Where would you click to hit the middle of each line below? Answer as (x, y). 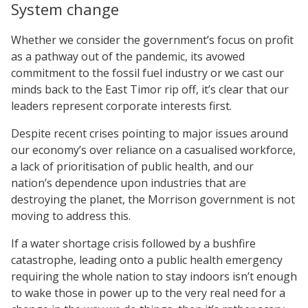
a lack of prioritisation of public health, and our (132, 166)
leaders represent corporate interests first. (121, 106)
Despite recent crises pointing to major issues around (150, 133)
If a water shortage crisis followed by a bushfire (133, 243)
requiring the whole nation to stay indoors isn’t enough (154, 276)
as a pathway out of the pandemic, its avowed (128, 56)
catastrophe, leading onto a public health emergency (147, 260)
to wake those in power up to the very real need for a (148, 293)
